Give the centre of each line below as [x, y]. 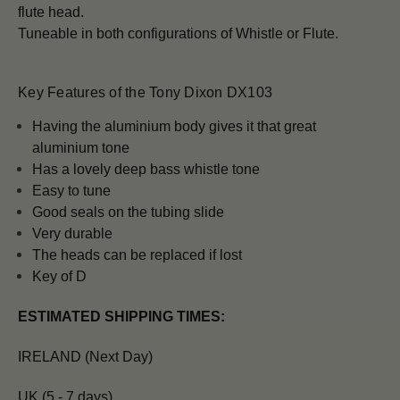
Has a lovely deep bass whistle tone [146, 169]
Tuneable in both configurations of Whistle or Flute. [180, 33]
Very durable [73, 233]
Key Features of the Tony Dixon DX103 [145, 92]
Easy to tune [72, 190]
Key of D [60, 276]
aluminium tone [81, 147]
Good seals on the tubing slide [129, 212]
